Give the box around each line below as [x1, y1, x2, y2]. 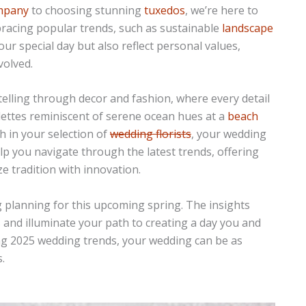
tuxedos [144, 2, 185, 18]
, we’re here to [185, 2, 258, 18]
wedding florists [110, 126, 191, 142]
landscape [222, 20, 273, 36]
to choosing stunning [29, 2, 144, 18]
